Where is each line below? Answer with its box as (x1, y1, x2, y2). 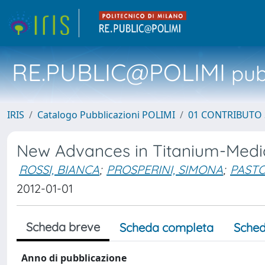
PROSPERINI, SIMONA (106, 162, 223, 177)
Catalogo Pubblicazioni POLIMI (37, 108, 175, 121)
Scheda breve (26, 219, 100, 234)
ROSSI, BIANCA (19, 162, 99, 177)
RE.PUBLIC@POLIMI (12, 57, 225, 87)
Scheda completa (119, 220, 214, 235)
